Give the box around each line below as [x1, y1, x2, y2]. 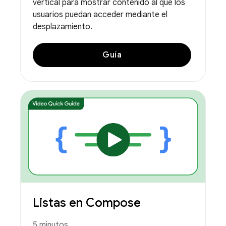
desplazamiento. [33, 22, 92, 32]
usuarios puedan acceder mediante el [33, 10, 167, 20]
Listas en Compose [33, 195, 141, 210]
